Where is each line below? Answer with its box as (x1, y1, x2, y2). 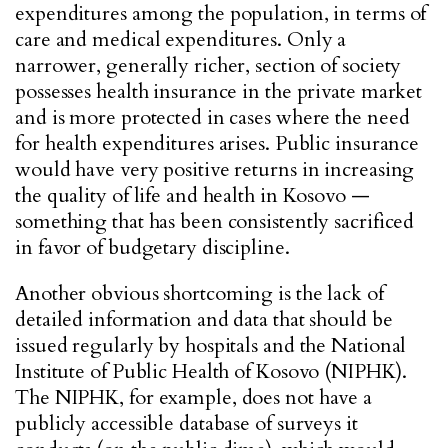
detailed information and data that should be (15, 306, 393, 333)
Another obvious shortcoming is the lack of (15, 280, 384, 307)
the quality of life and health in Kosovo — (15, 182, 370, 209)
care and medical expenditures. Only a (15, 26, 347, 53)
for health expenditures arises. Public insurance (15, 130, 420, 157)
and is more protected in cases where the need (15, 104, 410, 131)
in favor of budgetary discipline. (15, 234, 290, 261)
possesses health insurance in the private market (15, 78, 423, 105)
